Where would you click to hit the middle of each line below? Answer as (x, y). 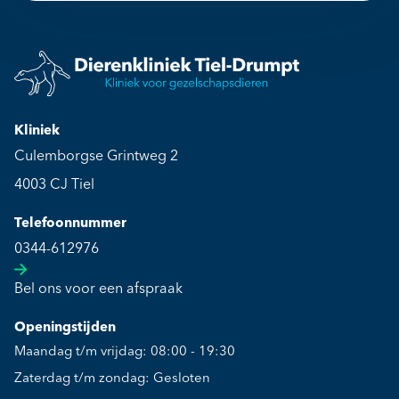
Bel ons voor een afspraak (98, 289)
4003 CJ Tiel (54, 185)
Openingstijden (65, 328)
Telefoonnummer (70, 224)
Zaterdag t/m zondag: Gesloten (112, 379)
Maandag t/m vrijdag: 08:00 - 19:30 (125, 352)
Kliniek (37, 131)
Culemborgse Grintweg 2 (96, 156)
